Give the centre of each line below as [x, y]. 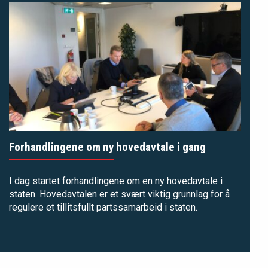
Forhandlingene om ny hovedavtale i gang [107, 147]
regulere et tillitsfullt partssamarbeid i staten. [103, 207]
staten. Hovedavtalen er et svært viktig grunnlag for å [119, 194]
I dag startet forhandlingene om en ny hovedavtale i [116, 181]
